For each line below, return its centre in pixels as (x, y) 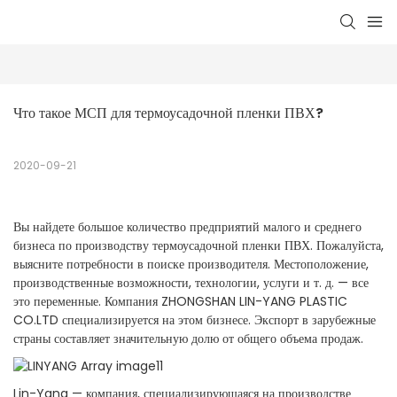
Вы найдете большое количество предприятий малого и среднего (187, 227)
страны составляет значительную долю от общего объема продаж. (188, 339)
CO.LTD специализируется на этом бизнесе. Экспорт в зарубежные (195, 320)
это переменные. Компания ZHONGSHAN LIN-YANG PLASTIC (180, 302)
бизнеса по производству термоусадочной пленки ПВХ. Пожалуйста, (198, 246)
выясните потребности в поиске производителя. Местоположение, (191, 265)
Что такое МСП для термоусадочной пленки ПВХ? (168, 113)
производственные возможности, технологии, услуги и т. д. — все (191, 283)
